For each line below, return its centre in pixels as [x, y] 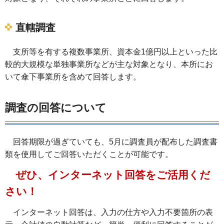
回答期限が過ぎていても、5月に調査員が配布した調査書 [111, 141]
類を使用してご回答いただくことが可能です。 [89, 154]
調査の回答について [56, 107]
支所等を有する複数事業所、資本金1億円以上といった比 [111, 51]
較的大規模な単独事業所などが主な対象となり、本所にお [109, 64]
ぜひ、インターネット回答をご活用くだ [108, 175]
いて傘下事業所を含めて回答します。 [73, 76]
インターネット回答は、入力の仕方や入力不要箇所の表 [109, 212]
